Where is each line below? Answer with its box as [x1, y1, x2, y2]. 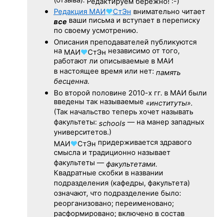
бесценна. [53, 77, 90, 87]
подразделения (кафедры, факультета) [53, 178, 190, 189]
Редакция [53, 7, 89, 16]
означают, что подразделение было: [53, 188, 181, 199]
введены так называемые [53, 97, 146, 108]
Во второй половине [53, 88, 128, 97]
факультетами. [106, 159, 157, 169]
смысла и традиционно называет [53, 148, 170, 158]
